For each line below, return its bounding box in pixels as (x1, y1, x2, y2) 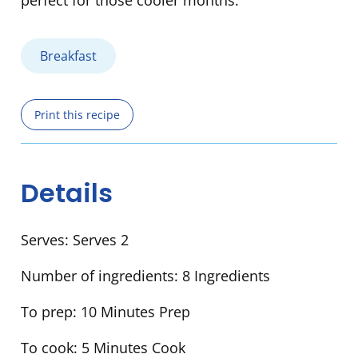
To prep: (21, 302, 81, 322)
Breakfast (40, 47, 97, 66)
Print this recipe (34, 107, 120, 123)
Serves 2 (73, 230, 129, 250)
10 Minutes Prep (81, 302, 190, 322)
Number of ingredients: (21, 266, 182, 286)
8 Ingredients (182, 266, 270, 286)
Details (21, 174, 113, 211)
